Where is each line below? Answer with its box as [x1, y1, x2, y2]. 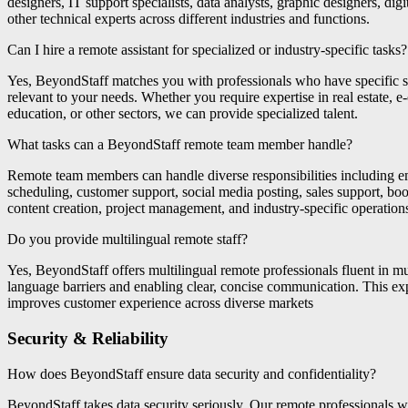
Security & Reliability [7, 329, 168, 349]
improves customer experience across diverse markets [7, 295, 313, 311]
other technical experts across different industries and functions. [7, 11, 370, 27]
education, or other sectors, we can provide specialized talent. [7, 106, 358, 122]
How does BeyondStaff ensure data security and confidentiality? [7, 365, 376, 382]
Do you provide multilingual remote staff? [7, 231, 248, 248]
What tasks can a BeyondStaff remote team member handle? [7, 137, 352, 153]
